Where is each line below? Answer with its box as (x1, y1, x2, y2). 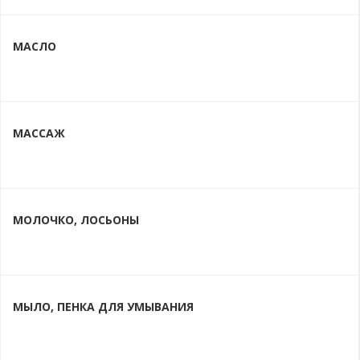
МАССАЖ (13, 125, 65, 141)
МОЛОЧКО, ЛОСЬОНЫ (13, 211, 139, 227)
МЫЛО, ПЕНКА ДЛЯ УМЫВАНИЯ (13, 299, 194, 315)
